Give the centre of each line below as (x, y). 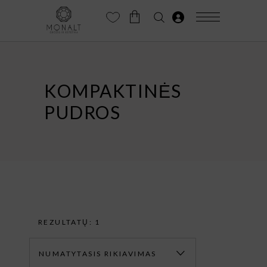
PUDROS (82, 112)
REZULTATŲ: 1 (69, 222)
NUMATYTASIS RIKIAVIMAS (98, 254)
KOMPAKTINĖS (113, 91)
